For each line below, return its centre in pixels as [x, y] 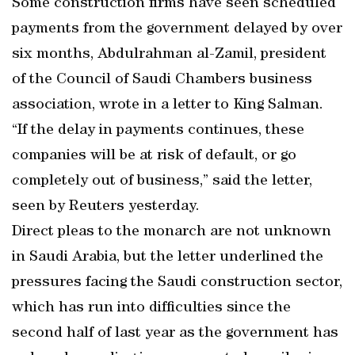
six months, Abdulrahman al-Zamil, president [169, 55]
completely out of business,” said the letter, [162, 181]
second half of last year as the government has [175, 334]
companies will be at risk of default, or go [154, 156]
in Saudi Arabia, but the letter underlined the [168, 258]
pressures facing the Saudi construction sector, [177, 283]
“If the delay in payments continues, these [158, 131]
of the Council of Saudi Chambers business [162, 80]
